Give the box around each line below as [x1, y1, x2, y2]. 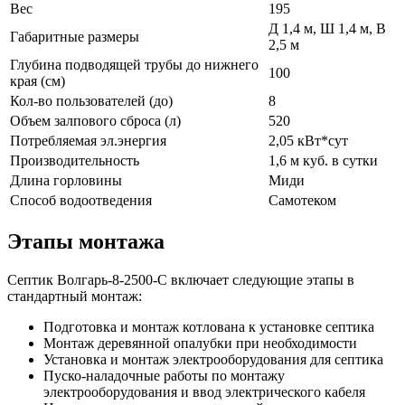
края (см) [10, 72, 65, 89]
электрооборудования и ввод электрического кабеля [43, 383, 365, 400]
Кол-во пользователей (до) [10, 92, 173, 108]
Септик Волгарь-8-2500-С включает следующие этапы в [7, 271, 354, 287]
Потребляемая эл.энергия [10, 132, 166, 148]
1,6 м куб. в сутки [268, 152, 378, 168]
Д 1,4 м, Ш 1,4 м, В [268, 20, 386, 36]
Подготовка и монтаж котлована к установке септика [43, 318, 374, 334]
